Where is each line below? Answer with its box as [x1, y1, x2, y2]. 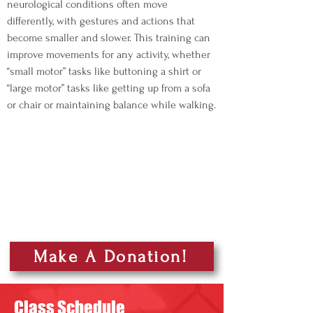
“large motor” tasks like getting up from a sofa [7, 82, 210, 94]
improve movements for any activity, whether [7, 48, 210, 61]
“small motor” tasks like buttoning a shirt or [7, 65, 201, 78]
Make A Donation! [34, 247, 187, 266]
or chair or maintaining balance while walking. [7, 99, 216, 111]
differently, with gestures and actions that [7, 15, 195, 27]
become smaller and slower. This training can [7, 31, 210, 44]
